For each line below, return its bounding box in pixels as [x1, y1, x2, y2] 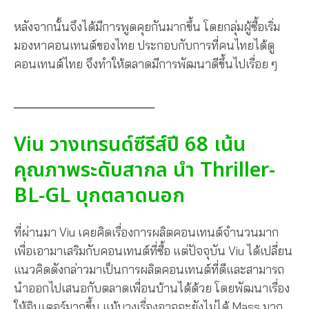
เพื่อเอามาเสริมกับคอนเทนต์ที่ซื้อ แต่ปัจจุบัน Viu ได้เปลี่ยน [14, 243, 292, 258]
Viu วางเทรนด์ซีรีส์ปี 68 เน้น [14, 129, 246, 160]
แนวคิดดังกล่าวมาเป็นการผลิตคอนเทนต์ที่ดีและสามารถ [14, 261, 284, 277]
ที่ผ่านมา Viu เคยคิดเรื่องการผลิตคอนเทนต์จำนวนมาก [14, 224, 279, 239]
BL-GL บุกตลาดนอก [14, 180, 185, 211]
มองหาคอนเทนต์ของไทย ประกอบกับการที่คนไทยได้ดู [14, 38, 275, 53]
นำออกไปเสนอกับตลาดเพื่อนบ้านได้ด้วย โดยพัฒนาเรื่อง [14, 280, 290, 295]
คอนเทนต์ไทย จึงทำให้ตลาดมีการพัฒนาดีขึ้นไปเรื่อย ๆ [14, 57, 277, 72]
